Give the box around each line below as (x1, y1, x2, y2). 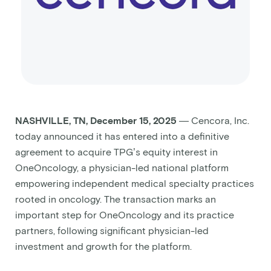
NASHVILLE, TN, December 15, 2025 (15, 116, 177, 126)
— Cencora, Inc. (177, 116, 249, 126)
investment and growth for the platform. (15, 242, 192, 252)
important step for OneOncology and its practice (15, 211, 234, 221)
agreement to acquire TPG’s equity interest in (15, 148, 218, 158)
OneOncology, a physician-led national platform (15, 163, 229, 174)
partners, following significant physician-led (15, 226, 209, 237)
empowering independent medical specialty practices (15, 179, 254, 189)
